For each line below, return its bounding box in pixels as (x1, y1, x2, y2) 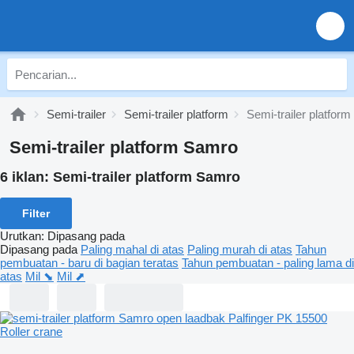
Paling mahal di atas (81, 242, 184, 256)
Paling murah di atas (187, 242, 292, 256)
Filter (22, 206, 50, 220)
